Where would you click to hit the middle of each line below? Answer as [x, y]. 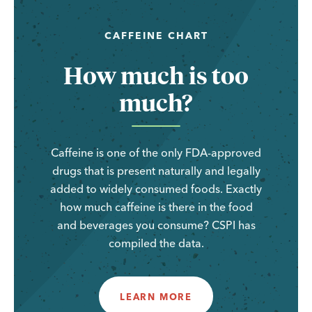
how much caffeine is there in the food [156, 206]
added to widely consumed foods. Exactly [156, 188]
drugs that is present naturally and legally [156, 170]
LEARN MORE [156, 296]
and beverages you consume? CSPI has [156, 225]
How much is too [156, 74]
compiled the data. [156, 243]
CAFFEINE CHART [156, 35]
